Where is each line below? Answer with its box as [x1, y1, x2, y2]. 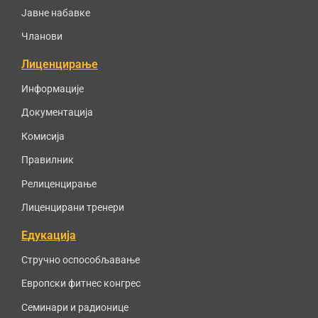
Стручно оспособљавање [21, 253, 140, 265]
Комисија [21, 130, 65, 142]
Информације [21, 82, 84, 94]
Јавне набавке [21, 6, 90, 18]
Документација [21, 106, 93, 119]
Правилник [21, 154, 74, 166]
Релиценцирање [21, 177, 97, 190]
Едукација [21, 228, 76, 242]
